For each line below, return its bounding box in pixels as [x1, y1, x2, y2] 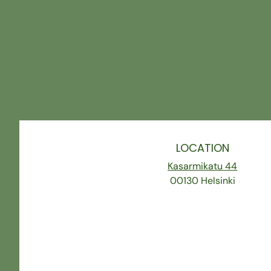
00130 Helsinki [169, 174, 235, 187]
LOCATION [175, 140, 229, 155]
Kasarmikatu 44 [168, 159, 238, 172]
